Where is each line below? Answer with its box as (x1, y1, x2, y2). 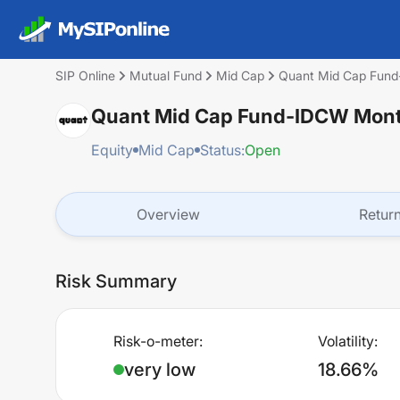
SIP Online (55, 68, 115, 83)
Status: (200, 141, 245, 159)
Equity (91, 141, 133, 159)
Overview (136, 205, 200, 223)
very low (124, 359, 196, 380)
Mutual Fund (129, 68, 202, 83)
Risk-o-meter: (113, 332, 203, 350)
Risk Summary (55, 271, 177, 292)
